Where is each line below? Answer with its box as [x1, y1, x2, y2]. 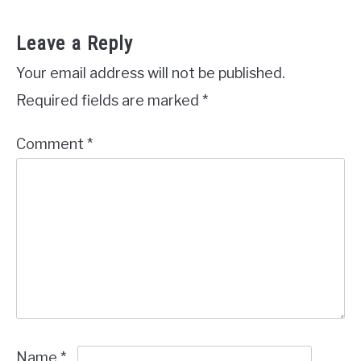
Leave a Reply [16, 31, 133, 55]
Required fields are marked [16, 91, 202, 109]
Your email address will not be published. [16, 64, 285, 81]
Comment [16, 135, 87, 152]
